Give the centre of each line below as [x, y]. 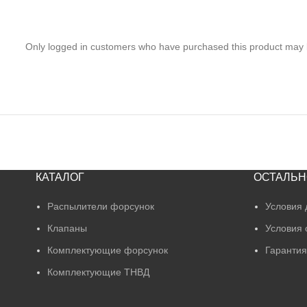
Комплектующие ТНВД [98, 272]
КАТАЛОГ [60, 177]
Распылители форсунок [101, 206]
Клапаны [67, 228]
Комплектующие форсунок [108, 250]
